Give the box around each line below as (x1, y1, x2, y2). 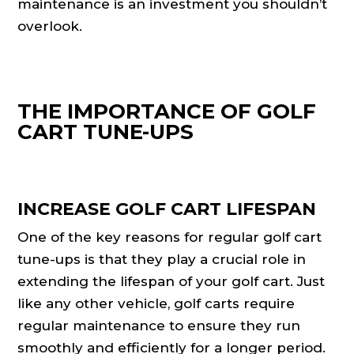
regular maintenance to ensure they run (17, 318, 301, 334)
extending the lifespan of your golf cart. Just (17, 273, 326, 290)
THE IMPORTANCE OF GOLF (17, 99, 317, 125)
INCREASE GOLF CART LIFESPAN (17, 198, 317, 220)
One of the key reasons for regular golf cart (17, 229, 322, 246)
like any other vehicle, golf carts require (17, 296, 296, 312)
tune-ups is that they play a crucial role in (17, 251, 307, 268)
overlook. (17, 18, 83, 35)
